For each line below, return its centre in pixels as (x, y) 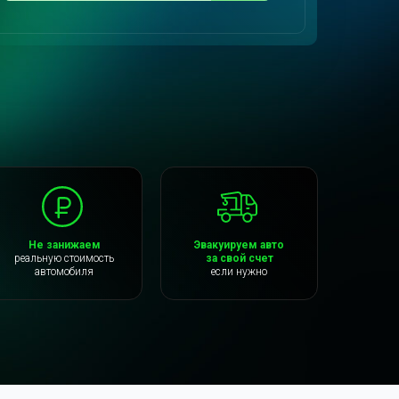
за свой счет (239, 258)
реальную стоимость (64, 258)
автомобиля (64, 272)
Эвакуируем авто (239, 245)
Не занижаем (64, 245)
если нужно (239, 272)
